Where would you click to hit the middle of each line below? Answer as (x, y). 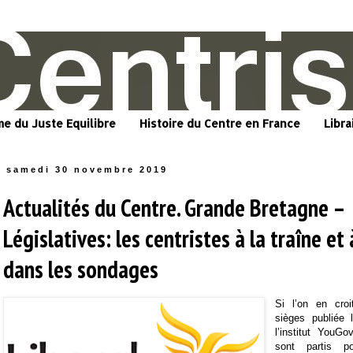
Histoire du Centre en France (220, 124)
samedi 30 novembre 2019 (87, 170)
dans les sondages (81, 269)
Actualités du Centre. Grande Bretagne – (174, 208)
